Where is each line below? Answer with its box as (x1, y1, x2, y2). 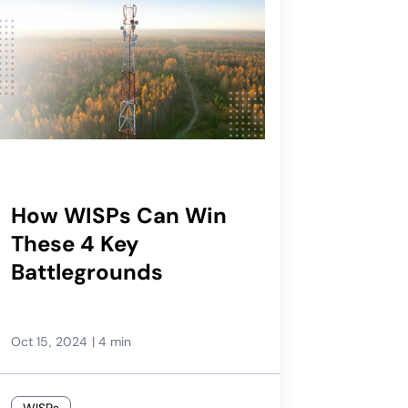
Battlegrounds (10, 257, 163, 286)
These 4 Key (10, 229, 139, 258)
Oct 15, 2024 (10, 332, 88, 350)
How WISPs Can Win (10, 200, 227, 229)
